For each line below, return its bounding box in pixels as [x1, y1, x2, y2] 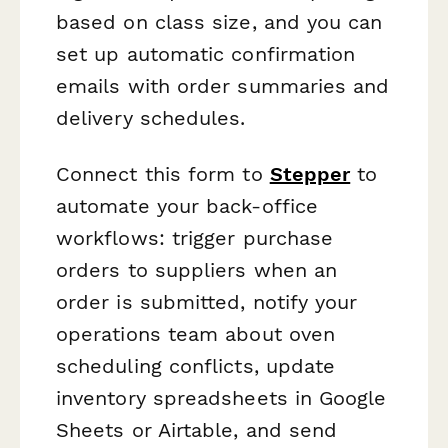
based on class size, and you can [56, 10, 383, 35]
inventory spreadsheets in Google [56, 385, 387, 410]
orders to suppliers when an [56, 257, 338, 282]
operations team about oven [56, 321, 336, 346]
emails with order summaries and [56, 74, 390, 99]
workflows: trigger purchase [56, 225, 334, 250]
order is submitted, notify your [56, 289, 358, 314]
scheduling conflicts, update [56, 353, 336, 378]
